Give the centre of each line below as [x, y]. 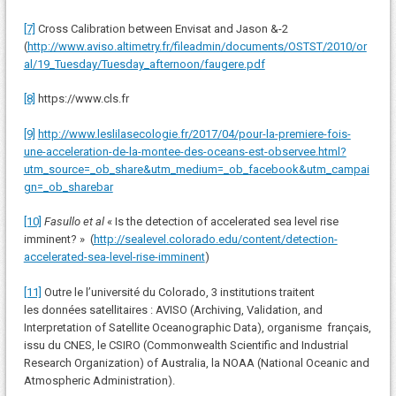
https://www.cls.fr [82, 99]
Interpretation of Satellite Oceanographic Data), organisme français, [197, 327]
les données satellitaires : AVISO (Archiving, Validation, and [173, 309]
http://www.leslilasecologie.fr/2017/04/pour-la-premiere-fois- [194, 133]
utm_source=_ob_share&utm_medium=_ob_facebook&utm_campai [196, 169]
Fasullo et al [74, 222]
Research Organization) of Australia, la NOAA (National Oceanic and [196, 362]
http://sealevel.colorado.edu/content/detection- [215, 240]
